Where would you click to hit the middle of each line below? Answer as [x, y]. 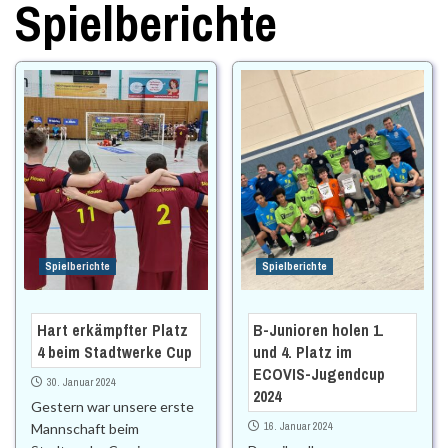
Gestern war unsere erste [112, 407]
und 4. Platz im [303, 351]
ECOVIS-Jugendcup [319, 373]
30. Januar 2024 [81, 382]
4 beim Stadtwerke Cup [114, 351]
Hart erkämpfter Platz [112, 329]
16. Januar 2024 [298, 426]
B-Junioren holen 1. [319, 329]
